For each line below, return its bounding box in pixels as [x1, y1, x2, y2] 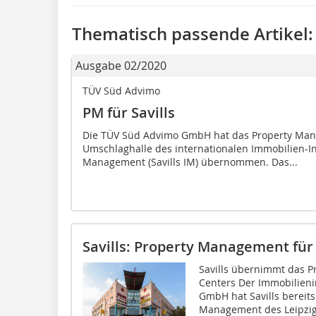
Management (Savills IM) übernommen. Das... [83, 155, 298, 169]
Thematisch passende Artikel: [72, 23, 313, 45]
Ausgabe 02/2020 [75, 58, 166, 73]
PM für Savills [83, 103, 178, 122]
